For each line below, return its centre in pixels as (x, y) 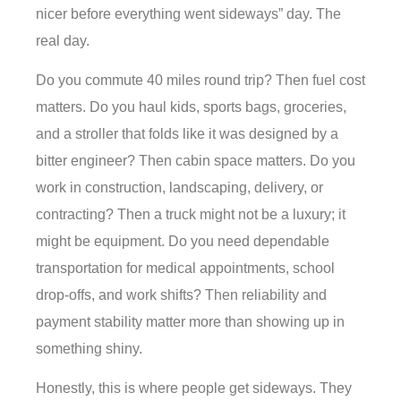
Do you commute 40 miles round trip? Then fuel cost (200, 80)
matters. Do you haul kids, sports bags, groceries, (191, 107)
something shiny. (89, 348)
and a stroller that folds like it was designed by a (187, 133)
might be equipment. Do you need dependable (183, 241)
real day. (63, 40)
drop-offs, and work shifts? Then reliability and (181, 294)
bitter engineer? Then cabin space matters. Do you (196, 160)
